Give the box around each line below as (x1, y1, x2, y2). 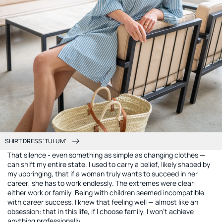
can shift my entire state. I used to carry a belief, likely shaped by (7, 159, 210, 169)
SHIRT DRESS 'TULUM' (5, 136, 66, 145)
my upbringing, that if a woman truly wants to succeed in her (7, 168, 198, 178)
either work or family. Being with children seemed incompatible (7, 187, 204, 197)
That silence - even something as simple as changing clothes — (7, 150, 205, 160)
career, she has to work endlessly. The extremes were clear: (7, 178, 196, 188)
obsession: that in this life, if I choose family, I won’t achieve (7, 206, 194, 216)
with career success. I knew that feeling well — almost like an (7, 197, 198, 207)
